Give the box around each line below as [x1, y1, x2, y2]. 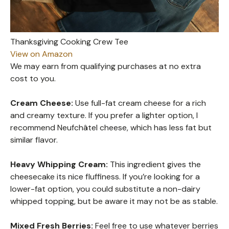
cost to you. [10, 73, 56, 84]
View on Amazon [10, 48, 73, 59]
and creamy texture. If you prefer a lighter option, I [10, 109, 198, 121]
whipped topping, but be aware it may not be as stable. [10, 195, 218, 207]
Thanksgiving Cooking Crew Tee [10, 36, 128, 47]
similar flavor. [10, 134, 58, 145]
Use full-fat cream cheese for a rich [73, 97, 206, 108]
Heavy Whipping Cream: [10, 158, 108, 170]
